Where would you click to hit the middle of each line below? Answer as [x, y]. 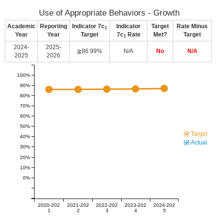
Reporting [54, 26]
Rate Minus [192, 26]
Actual [199, 143]
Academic [21, 26]
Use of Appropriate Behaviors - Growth [109, 13]
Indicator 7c [88, 26]
